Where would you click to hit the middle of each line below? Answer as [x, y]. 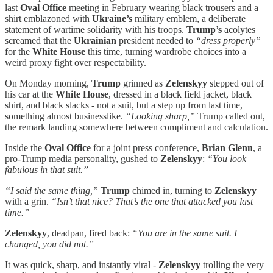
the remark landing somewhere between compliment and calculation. [136, 127]
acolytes [239, 29]
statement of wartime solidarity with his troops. [96, 29]
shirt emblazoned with [48, 18]
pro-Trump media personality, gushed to [83, 158]
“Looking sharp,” [160, 116]
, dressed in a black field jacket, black [180, 94]
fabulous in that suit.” [47, 169]
